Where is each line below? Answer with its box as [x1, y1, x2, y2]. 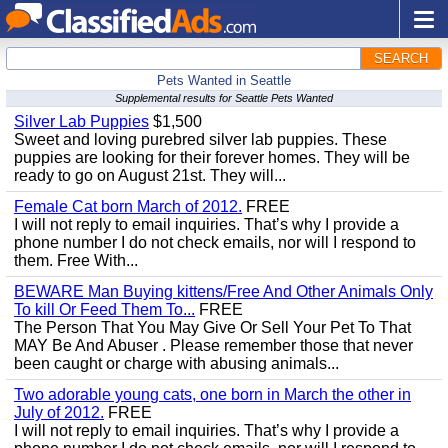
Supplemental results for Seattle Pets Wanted [115, 92, 333, 104]
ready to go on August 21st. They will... [14, 167, 286, 184]
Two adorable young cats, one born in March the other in [14, 386, 411, 403]
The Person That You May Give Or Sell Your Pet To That [14, 319, 411, 336]
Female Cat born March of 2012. [14, 198, 242, 215]
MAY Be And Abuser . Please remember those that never [14, 337, 413, 354]
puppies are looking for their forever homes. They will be [14, 149, 410, 166]
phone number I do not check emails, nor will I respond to [14, 234, 416, 251]
